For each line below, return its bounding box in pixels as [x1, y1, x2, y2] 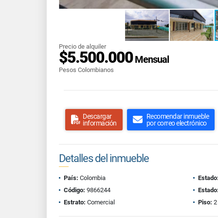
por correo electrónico [146, 119, 207, 127]
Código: [64, 186, 85, 194]
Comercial [86, 199, 115, 206]
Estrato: [64, 199, 86, 206]
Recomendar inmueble [146, 112, 209, 120]
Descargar [83, 112, 112, 120]
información [83, 119, 117, 127]
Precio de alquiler [59, 43, 106, 50]
